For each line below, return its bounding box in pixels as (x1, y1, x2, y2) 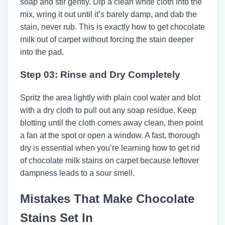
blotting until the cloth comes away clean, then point (20, 118, 203, 127)
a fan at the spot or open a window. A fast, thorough (20, 131, 200, 140)
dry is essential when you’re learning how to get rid (20, 143, 200, 152)
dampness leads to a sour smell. (20, 168, 135, 177)
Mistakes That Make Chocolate (20, 191, 194, 205)
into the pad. (20, 47, 64, 56)
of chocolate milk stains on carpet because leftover (20, 156, 199, 165)
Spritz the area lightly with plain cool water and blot (20, 93, 200, 102)
